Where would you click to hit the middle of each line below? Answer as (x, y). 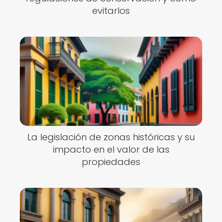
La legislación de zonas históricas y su (111, 137)
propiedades (111, 162)
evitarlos (111, 11)
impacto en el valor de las (111, 149)
